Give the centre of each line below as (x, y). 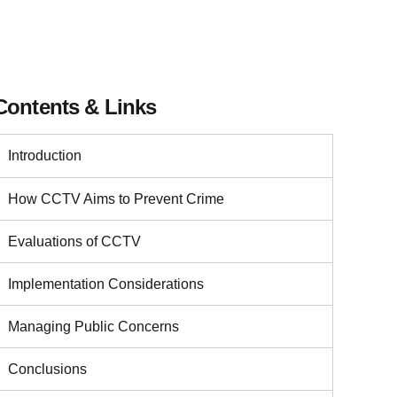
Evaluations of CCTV (74, 241)
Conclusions (47, 369)
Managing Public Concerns (93, 326)
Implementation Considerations (106, 284)
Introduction (45, 156)
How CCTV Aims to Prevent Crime (116, 198)
